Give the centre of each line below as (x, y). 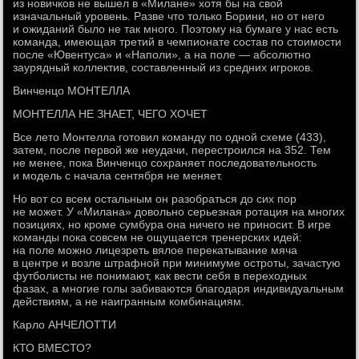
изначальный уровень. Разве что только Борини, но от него (169, 16)
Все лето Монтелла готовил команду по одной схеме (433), (170, 137)
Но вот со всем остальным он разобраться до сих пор (155, 199)
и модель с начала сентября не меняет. (118, 175)
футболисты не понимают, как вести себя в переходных (160, 276)
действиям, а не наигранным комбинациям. (129, 301)
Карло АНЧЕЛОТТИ (65, 325)
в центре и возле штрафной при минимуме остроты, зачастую (177, 263)
